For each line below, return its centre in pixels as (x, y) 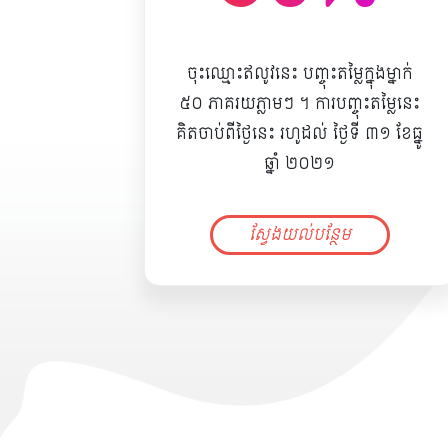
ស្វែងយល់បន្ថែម (299, 234)
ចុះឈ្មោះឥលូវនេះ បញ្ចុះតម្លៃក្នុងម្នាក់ (299, 73)
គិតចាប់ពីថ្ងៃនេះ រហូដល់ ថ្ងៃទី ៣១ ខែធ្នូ (300, 133)
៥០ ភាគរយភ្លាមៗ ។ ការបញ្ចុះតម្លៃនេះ (300, 103)
